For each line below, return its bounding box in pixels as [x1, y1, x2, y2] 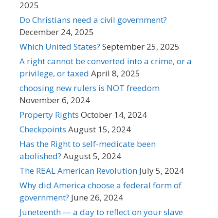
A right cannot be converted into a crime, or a [19, 55, 192, 67]
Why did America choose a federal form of [19, 180, 182, 191]
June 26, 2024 [71, 192, 123, 203]
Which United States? [19, 41, 100, 53]
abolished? [19, 150, 61, 162]
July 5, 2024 [139, 165, 184, 177]
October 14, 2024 [81, 109, 147, 121]
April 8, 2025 [91, 68, 140, 79]
